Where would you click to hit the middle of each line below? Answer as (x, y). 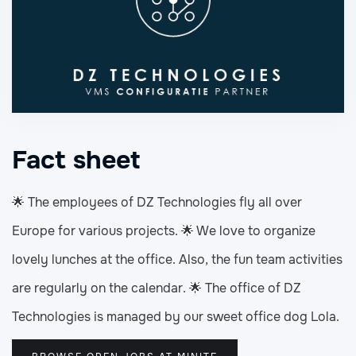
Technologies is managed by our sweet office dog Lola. (176, 317)
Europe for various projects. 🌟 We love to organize (164, 231)
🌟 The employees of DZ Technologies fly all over (157, 203)
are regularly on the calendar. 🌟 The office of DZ (157, 288)
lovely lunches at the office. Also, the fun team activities (177, 260)
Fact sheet (76, 161)
